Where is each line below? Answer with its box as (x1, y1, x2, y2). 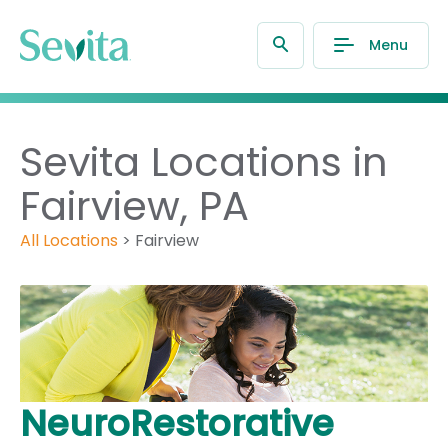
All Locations (20, 229, 118, 252)
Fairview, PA (20, 178, 249, 234)
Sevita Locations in (20, 134, 388, 190)
